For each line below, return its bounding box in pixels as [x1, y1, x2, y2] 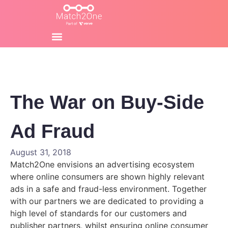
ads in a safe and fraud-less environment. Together [10, 184, 207, 194]
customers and [130, 208, 187, 218]
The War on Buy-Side [10, 92, 204, 113]
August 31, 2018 [10, 147, 71, 157]
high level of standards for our [10, 208, 130, 218]
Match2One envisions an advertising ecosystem [10, 159, 194, 169]
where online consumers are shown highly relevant [10, 172, 205, 182]
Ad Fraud [10, 121, 95, 142]
